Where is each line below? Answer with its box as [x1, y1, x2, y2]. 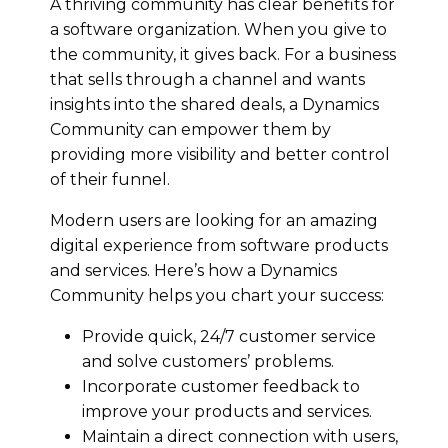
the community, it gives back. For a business [50, 44, 396, 64]
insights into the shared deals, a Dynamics [50, 94, 379, 114]
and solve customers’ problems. [82, 351, 334, 371]
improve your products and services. [82, 401, 372, 421]
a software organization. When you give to [50, 19, 387, 39]
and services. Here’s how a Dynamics [50, 260, 337, 280]
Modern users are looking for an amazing [50, 210, 378, 230]
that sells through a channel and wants [50, 69, 365, 89]
